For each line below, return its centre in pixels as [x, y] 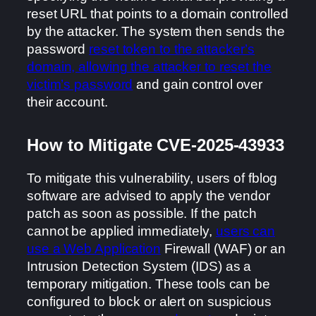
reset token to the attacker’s [172, 49]
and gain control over [198, 84]
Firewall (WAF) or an [223, 249]
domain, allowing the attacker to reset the [149, 66]
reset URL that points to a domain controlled [158, 13]
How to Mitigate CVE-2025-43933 [156, 145]
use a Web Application [94, 249]
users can [245, 231]
